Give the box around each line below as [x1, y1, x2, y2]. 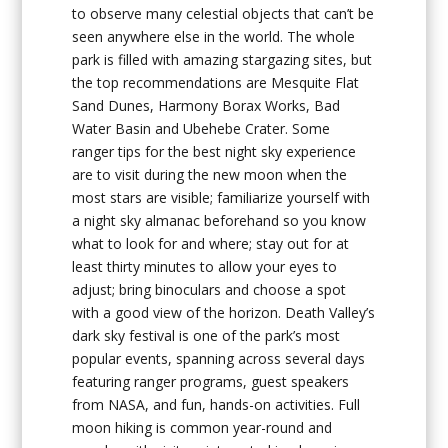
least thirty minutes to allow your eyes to [72, 256, 338, 276]
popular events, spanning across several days [72, 348, 366, 368]
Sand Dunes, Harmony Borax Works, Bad [72, 95, 341, 115]
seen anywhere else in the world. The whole [72, 26, 356, 46]
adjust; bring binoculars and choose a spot [72, 279, 347, 299]
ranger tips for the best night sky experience [72, 141, 357, 161]
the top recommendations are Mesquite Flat [72, 72, 360, 92]
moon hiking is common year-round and [72, 417, 333, 437]
